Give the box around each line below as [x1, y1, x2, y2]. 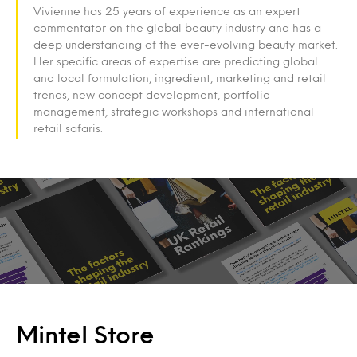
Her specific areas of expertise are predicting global [33, 57, 318, 65]
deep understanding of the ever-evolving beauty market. [33, 40, 341, 49]
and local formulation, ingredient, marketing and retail [33, 73, 326, 82]
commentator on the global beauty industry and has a [33, 23, 321, 32]
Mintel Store [16, 324, 155, 344]
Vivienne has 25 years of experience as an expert [33, 6, 300, 15]
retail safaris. [33, 124, 103, 132]
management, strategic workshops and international [33, 107, 314, 116]
